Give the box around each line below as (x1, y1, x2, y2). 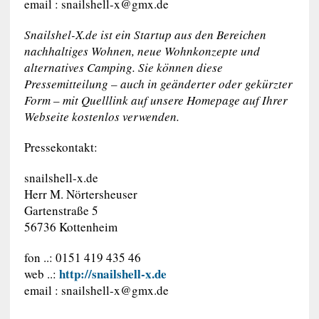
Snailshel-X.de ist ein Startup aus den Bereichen (23, 26, 266, 43)
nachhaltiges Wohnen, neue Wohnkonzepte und (23, 43, 260, 59)
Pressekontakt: (23, 139, 98, 155)
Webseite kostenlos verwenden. (23, 108, 179, 125)
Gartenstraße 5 (23, 202, 98, 219)
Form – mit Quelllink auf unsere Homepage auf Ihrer (23, 92, 288, 108)
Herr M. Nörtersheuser (23, 186, 137, 202)
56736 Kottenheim (23, 219, 117, 235)
